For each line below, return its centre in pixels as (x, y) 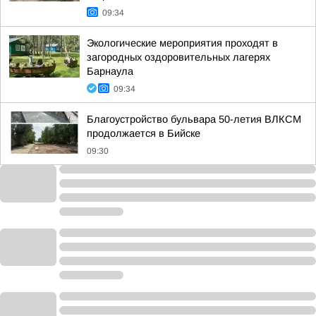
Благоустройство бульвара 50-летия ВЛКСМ (194, 119)
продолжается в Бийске (144, 133)
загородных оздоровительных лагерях (178, 57)
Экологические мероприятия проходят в (182, 43)
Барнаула (110, 71)
